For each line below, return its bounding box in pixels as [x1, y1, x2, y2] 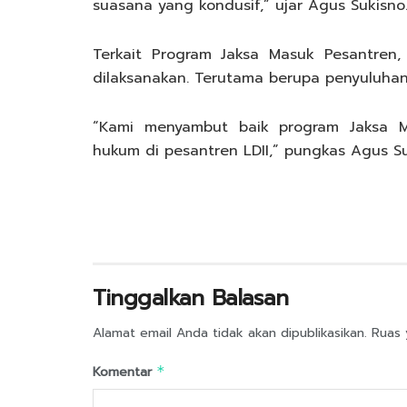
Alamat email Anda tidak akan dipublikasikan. [93, 323, 367, 342]
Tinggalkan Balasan [93, 281, 289, 314]
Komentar [93, 362, 156, 382]
